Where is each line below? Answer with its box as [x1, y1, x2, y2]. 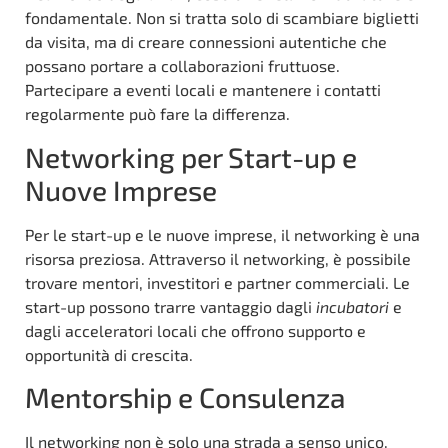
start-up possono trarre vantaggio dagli [25, 296, 316, 316]
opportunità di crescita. [25, 344, 193, 364]
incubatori [316, 296, 389, 316]
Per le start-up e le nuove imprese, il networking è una [25, 224, 420, 244]
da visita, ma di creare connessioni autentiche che [25, 32, 387, 52]
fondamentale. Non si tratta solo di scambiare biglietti [25, 8, 419, 28]
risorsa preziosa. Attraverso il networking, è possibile [25, 248, 411, 268]
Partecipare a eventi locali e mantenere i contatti [25, 80, 381, 100]
